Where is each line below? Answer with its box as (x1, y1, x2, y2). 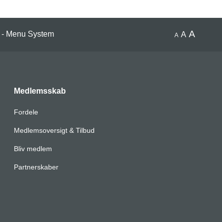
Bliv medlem (13, 145, 52, 153)
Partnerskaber (13, 163, 58, 171)
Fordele (13, 108, 38, 116)
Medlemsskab (13, 87, 66, 96)
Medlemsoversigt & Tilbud (13, 126, 95, 135)
